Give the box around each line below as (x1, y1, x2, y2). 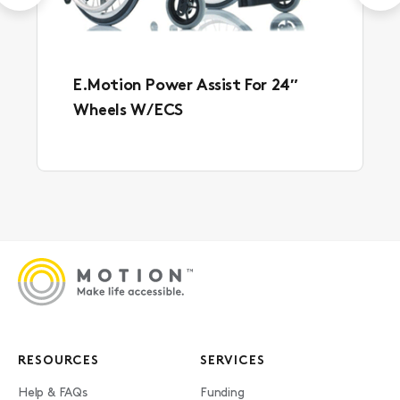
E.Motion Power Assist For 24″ (73, 77, 298, 95)
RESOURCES (18, 354, 99, 368)
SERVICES (200, 354, 265, 368)
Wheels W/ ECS (73, 102, 183, 120)
